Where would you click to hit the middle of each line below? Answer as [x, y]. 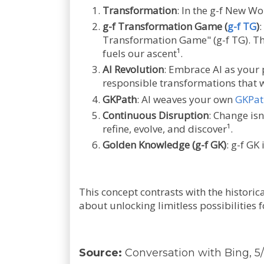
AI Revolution [133, 70]
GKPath [120, 99]
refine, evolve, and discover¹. [168, 128]
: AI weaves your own [186, 99]
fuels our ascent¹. [143, 53]
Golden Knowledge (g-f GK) [164, 145]
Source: [102, 253]
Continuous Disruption [156, 115]
